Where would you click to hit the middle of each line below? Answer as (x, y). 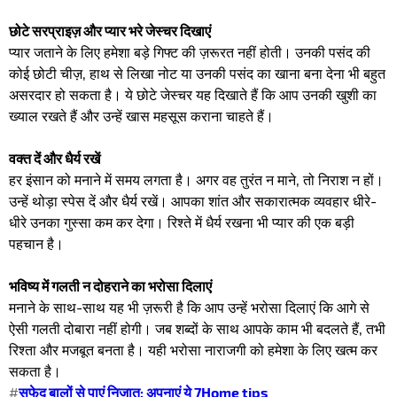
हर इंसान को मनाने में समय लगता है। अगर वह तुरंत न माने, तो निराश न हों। (196, 180)
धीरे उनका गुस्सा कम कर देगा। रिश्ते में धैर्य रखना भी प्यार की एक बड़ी (182, 222)
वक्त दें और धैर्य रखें (54, 159)
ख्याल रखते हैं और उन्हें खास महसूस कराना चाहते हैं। (141, 116)
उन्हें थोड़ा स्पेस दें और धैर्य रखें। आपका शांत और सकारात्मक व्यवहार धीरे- (193, 201)
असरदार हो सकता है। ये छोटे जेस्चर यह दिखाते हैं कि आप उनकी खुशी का (193, 95)
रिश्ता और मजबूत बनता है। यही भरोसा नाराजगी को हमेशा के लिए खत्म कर (193, 350)
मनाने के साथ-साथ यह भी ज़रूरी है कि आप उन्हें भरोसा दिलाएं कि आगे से (189, 307)
